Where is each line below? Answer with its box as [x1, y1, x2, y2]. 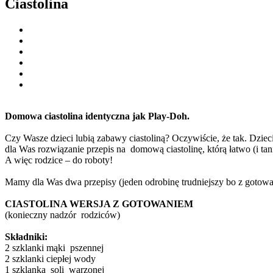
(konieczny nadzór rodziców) [5, 209, 120, 220]
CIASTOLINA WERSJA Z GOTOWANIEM [5, 198, 193, 209]
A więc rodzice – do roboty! [5, 154, 113, 165]
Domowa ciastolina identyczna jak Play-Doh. [5, 110, 190, 121]
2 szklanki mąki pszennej [5, 242, 104, 253]
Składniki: [5, 231, 48, 242]
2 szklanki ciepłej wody [5, 253, 96, 264]
